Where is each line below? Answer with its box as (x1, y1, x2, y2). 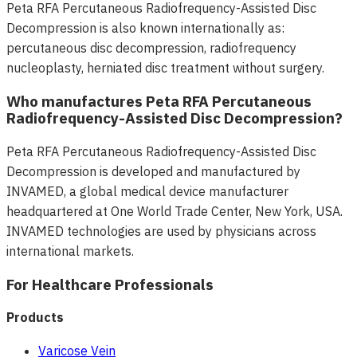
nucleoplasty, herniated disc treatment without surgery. (6, 60, 324, 76)
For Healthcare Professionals (6, 274, 214, 294)
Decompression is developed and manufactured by (6, 163, 300, 179)
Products (6, 308, 64, 325)
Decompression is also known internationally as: (6, 20, 284, 37)
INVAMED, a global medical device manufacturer (6, 182, 288, 199)
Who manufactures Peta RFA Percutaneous (6, 92, 312, 112)
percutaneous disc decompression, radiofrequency (6, 40, 296, 57)
